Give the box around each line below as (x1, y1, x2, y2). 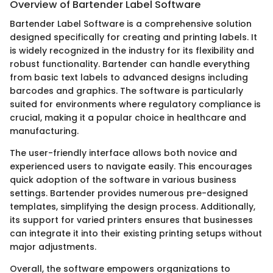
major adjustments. (10, 240, 96, 253)
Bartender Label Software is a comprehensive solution (10, 17, 252, 30)
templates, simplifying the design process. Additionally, (10, 200, 255, 213)
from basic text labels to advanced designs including (10, 71, 248, 83)
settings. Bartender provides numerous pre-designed (10, 186, 248, 199)
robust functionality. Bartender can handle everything (10, 57, 250, 70)
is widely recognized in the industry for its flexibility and (10, 44, 254, 57)
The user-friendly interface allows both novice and (10, 146, 237, 159)
